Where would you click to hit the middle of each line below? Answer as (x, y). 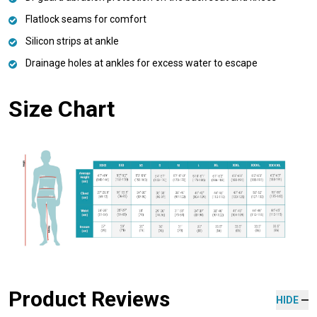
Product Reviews (89, 299)
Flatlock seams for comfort (86, 19)
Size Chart (62, 109)
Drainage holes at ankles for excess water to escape (142, 63)
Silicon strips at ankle (72, 41)
